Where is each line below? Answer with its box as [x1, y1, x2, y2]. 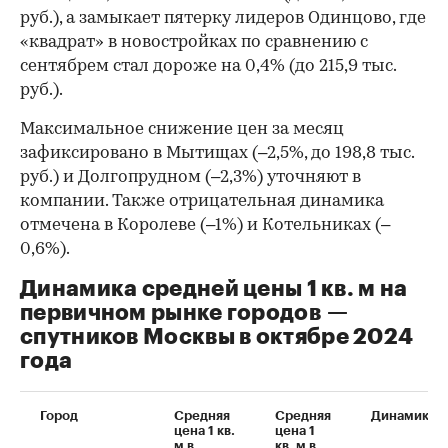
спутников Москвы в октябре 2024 [20, 325, 414, 348]
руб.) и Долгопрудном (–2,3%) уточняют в [20, 168, 361, 186]
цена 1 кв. [174, 423, 235, 437]
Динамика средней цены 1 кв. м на [20, 277, 408, 300]
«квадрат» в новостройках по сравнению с [20, 33, 368, 51]
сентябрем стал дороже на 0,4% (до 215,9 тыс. [20, 57, 396, 75]
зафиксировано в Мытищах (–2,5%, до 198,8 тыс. [20, 144, 414, 162]
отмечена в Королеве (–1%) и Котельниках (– [20, 216, 390, 234]
